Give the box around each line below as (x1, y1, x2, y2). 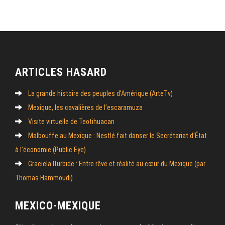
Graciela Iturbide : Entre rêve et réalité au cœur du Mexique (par (28, 159, 205, 168)
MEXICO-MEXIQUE (15, 199, 101, 212)
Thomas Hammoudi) (15, 173, 73, 182)
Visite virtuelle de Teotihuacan (28, 117, 115, 126)
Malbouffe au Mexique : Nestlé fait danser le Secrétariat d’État (28, 131, 207, 140)
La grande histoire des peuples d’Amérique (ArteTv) (28, 89, 173, 97)
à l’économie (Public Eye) (15, 145, 86, 154)
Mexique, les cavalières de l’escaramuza (28, 103, 143, 111)
